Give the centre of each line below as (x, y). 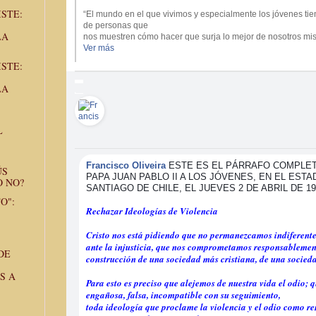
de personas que (116, 25)
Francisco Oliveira (126, 165)
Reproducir (119, 7)
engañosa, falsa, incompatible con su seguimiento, (183, 294)
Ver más (99, 48)
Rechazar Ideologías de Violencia (152, 211)
